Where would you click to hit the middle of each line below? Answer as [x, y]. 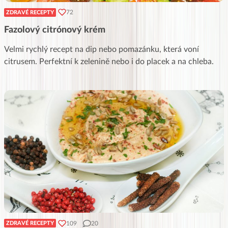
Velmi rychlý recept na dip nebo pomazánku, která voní [102, 49]
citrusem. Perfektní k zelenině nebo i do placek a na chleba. [109, 61]
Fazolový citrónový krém [55, 30]
